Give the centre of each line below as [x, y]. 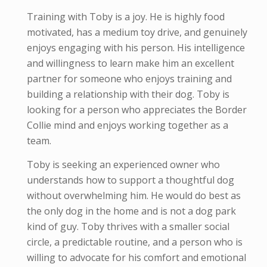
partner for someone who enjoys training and [129, 79]
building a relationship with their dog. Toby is [128, 94]
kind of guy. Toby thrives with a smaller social [128, 227]
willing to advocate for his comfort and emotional [136, 258]
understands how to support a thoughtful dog [130, 180]
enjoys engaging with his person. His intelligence [136, 48]
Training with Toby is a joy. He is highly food [125, 17]
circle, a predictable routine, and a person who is [134, 242]
